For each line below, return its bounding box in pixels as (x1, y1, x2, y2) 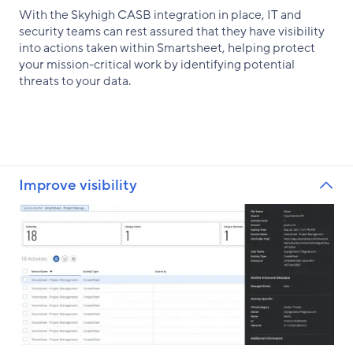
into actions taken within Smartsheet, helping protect (19, 39, 315, 57)
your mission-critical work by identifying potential (19, 56, 295, 73)
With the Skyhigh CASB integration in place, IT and (19, 6, 302, 24)
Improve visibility (19, 175, 137, 196)
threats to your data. (19, 72, 131, 90)
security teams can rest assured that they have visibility (19, 23, 325, 40)
